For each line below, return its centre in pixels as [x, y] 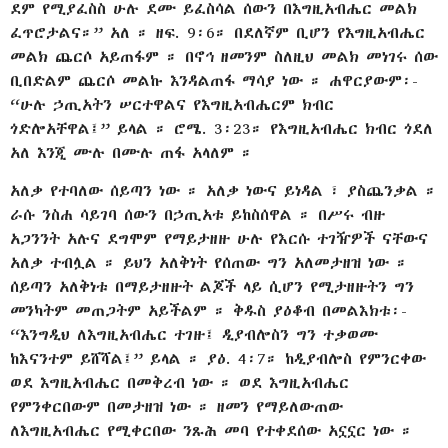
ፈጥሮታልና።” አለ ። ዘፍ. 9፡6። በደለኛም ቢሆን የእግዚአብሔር [217, 33]
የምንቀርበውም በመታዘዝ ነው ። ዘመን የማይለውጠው [176, 407]
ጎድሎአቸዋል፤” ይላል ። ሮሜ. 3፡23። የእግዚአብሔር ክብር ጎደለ [221, 129]
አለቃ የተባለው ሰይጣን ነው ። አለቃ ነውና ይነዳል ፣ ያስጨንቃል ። [223, 191]
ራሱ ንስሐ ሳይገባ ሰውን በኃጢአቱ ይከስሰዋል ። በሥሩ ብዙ [197, 215]
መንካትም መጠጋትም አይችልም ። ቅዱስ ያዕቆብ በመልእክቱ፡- [208, 311]
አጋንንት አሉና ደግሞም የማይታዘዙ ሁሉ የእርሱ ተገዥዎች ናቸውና [219, 239]
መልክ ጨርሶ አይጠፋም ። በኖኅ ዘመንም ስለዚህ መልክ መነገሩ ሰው [224, 57]
